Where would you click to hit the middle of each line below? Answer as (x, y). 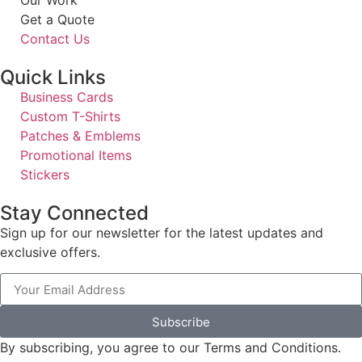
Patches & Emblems (80, 135)
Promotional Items (76, 155)
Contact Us (55, 38)
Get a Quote (57, 19)
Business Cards (67, 97)
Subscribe (181, 322)
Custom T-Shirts (70, 116)
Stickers (45, 174)
